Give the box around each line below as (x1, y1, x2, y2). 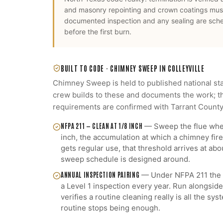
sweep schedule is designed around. (61, 154, 190, 164)
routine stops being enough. (61, 203, 160, 213)
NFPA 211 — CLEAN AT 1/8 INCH (61, 121, 143, 130)
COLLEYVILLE (168, 64, 205, 73)
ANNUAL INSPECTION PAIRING (61, 170, 140, 179)
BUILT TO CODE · (61, 64, 111, 73)
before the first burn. (64, 27, 131, 36)
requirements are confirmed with (53, 102, 171, 111)
